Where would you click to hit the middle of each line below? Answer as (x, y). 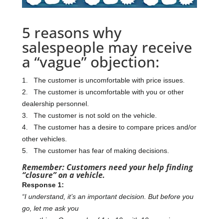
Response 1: (43, 185)
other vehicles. (44, 139)
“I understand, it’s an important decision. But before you (108, 196)
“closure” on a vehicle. (63, 175)
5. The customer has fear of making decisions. (95, 150)
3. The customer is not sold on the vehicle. (89, 115)
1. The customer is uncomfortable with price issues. (103, 80)
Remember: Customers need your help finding (107, 167)
